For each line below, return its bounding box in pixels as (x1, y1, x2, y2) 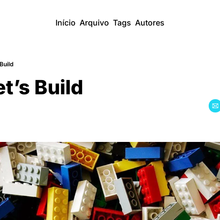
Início (55, 18, 76, 27)
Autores (135, 18, 165, 27)
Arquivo (80, 18, 109, 27)
